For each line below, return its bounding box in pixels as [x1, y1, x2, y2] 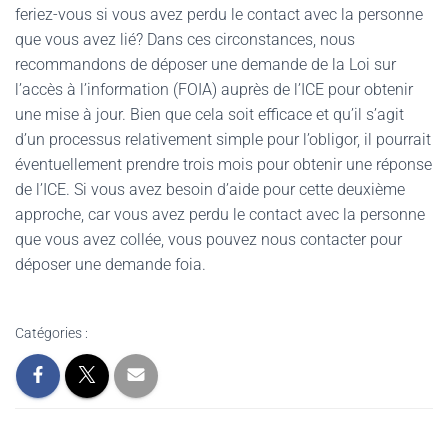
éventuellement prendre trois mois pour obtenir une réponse [15, 155, 432, 174]
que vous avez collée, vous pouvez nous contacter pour [15, 230, 402, 249]
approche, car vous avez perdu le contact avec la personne [15, 205, 425, 224]
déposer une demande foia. [15, 255, 206, 274]
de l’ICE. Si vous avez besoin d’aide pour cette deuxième [15, 180, 405, 199]
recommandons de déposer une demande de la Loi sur [15, 55, 396, 74]
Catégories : [15, 325, 88, 341]
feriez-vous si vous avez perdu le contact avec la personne [15, 5, 423, 24]
